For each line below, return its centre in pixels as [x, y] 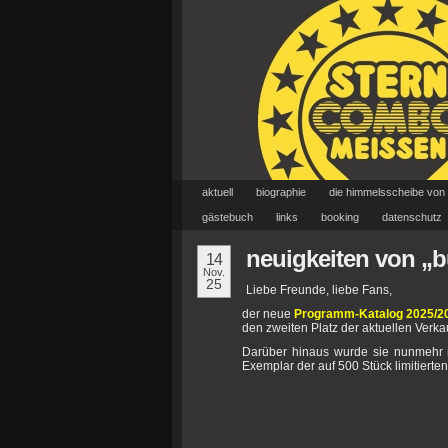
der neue [268, 314]
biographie [281, 192]
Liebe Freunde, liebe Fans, [319, 290]
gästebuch [227, 217]
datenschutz [412, 217]
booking [340, 217]
